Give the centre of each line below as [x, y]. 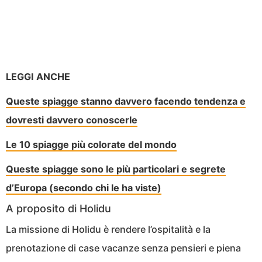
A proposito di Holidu [58, 208]
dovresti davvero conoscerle [72, 120]
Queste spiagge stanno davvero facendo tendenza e [126, 101]
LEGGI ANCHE [38, 76]
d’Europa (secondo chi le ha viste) [84, 187]
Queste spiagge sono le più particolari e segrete [116, 169]
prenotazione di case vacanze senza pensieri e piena [123, 248]
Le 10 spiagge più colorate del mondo [91, 144]
